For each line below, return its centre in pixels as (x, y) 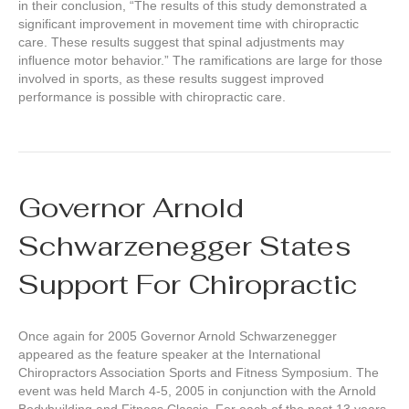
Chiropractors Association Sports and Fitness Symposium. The (199, 373)
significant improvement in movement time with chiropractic (189, 24)
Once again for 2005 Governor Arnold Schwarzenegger (178, 336)
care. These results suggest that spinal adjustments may (181, 42)
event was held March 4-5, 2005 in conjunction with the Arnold (197, 391)
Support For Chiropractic (188, 285)
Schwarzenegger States (185, 246)
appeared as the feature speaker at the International (169, 355)
